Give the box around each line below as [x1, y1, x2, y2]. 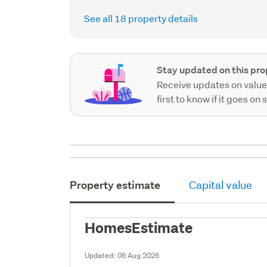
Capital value [189, 178, 253, 192]
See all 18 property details [84, 11, 198, 24]
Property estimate [70, 178, 161, 192]
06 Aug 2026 [117, 250, 160, 260]
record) [98, 2, 126, 13]
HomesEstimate [85, 217, 193, 237]
